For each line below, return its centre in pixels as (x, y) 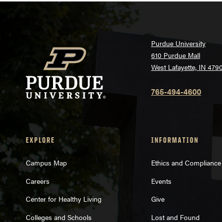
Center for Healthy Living (64, 199)
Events (161, 181)
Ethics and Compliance (186, 162)
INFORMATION (175, 140)
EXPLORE (40, 140)
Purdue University (178, 43)
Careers (38, 181)
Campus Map (46, 162)
